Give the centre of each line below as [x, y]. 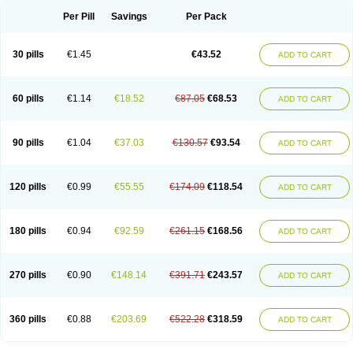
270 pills [28, 275]
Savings [129, 17]
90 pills [28, 143]
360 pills [28, 319]
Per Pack [206, 17]
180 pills [28, 231]
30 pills [28, 54]
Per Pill [79, 17]
